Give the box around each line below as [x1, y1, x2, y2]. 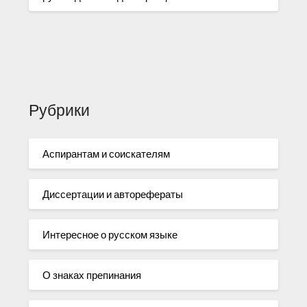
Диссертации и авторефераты [42, 187, 184, 200]
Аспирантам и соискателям [42, 147, 171, 160]
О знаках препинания [42, 268, 142, 281]
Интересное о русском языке [42, 228, 178, 241]
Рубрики [29, 101, 90, 120]
